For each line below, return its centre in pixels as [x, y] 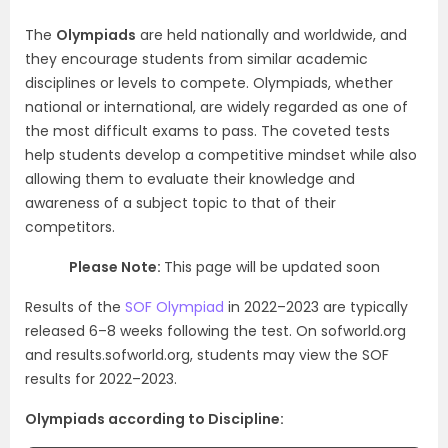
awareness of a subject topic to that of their [180, 203]
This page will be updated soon [271, 267]
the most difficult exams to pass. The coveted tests [207, 131]
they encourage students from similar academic [196, 59]
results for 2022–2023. [101, 379]
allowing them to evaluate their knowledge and [190, 179]
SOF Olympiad [172, 307]
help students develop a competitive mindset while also [221, 155]
